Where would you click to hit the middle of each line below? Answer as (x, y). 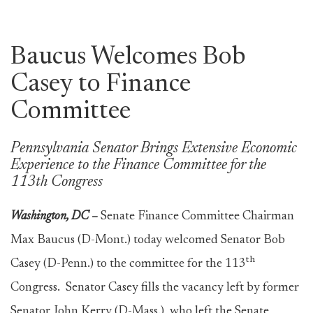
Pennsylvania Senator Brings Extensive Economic (154, 149)
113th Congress (57, 182)
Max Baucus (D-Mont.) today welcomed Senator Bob (148, 240)
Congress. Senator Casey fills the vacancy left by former (155, 288)
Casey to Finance (101, 85)
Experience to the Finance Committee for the (138, 166)
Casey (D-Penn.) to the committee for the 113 (128, 264)
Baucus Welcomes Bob (128, 58)
